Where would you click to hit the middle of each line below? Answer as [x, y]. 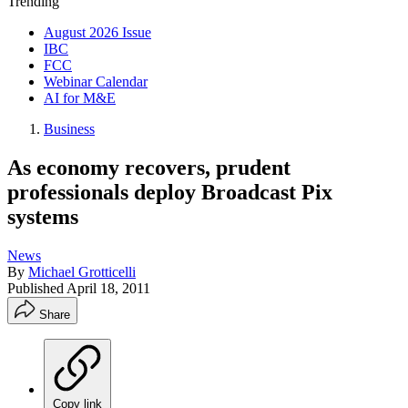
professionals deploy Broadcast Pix [170, 192]
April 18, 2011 [108, 288]
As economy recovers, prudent [149, 167]
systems [43, 216]
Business [69, 129]
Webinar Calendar [96, 82]
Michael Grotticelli [82, 271]
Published [37, 288]
